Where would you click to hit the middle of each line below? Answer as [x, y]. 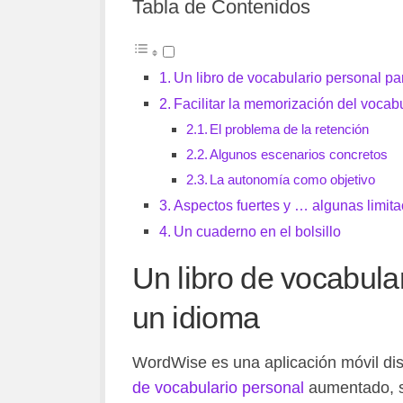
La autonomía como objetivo [293, 179]
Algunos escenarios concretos [299, 154]
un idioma [196, 317]
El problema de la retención [290, 129]
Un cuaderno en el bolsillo [257, 231]
